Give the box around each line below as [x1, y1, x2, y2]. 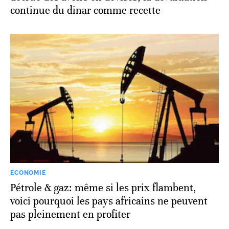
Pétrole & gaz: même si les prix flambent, [10, 181, 196, 194]
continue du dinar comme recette [10, 4, 161, 17]
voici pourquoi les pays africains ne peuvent [10, 194, 208, 208]
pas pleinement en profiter [10, 208, 130, 221]
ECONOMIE [10, 169, 46, 176]
